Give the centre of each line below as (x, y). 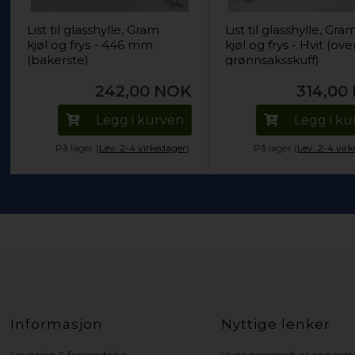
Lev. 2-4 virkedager (143, 148)
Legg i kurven (140, 120)
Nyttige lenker (276, 324)
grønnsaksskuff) (273, 60)
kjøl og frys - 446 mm (90, 45)
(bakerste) (58, 60)
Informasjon (57, 324)
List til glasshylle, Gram (94, 30)
